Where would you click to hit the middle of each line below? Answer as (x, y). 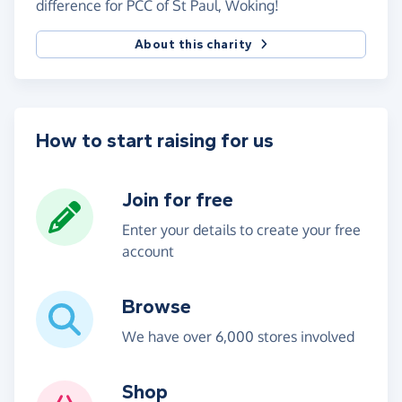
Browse (157, 307)
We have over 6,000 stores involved (238, 337)
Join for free (178, 201)
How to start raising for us (155, 141)
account (148, 252)
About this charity (193, 45)
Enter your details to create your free (241, 230)
